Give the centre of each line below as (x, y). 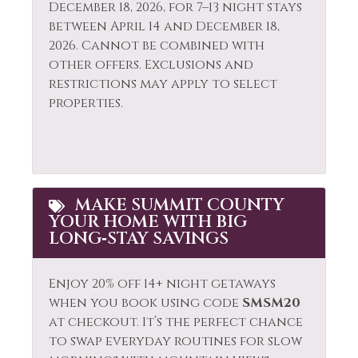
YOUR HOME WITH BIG (148, 223)
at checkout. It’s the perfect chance (176, 322)
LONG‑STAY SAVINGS (139, 239)
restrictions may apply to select (163, 84)
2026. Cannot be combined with (157, 46)
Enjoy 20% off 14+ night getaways (162, 284)
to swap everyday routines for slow (175, 342)
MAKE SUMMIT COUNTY (178, 206)
